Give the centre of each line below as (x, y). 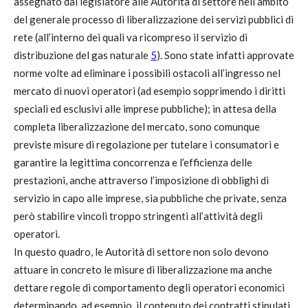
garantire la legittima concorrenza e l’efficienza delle (133, 162)
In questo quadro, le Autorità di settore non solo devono (141, 252)
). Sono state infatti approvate (225, 55)
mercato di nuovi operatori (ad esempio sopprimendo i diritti (150, 91)
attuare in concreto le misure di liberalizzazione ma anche (143, 269)
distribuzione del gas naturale (82, 55)
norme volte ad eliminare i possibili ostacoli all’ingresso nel (147, 73)
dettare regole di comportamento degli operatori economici (149, 287)
